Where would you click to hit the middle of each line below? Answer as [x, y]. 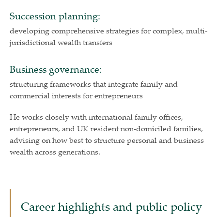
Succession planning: [55, 16]
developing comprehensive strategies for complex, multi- [108, 31]
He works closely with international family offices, [96, 117]
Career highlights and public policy [111, 207]
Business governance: [56, 69]
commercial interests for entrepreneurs [76, 96]
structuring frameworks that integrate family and [94, 84]
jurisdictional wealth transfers [61, 42]
